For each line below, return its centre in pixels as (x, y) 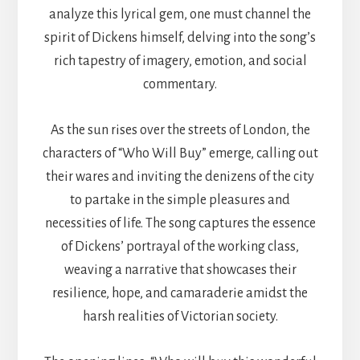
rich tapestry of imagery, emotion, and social (180, 61)
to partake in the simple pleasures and (180, 200)
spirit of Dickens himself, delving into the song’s (180, 37)
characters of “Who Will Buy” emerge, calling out (180, 153)
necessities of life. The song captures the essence (180, 223)
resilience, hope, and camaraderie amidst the (180, 293)
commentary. (180, 84)
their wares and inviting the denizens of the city (180, 176)
